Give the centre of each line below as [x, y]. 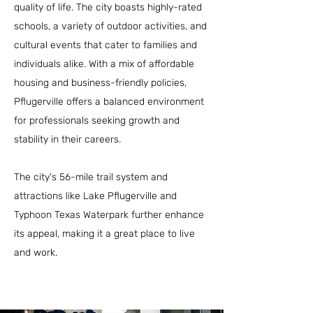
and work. [36, 253]
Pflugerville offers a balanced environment [109, 102]
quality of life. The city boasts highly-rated [108, 7]
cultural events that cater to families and [105, 45]
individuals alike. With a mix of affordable [104, 64]
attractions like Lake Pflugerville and [95, 196]
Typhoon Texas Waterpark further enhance [109, 215]
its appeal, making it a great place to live [104, 234]
